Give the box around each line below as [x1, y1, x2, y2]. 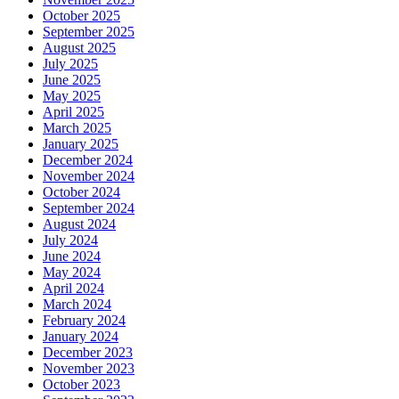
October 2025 [43, 7, 120, 23]
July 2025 [43, 55, 98, 71]
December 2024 [43, 151, 133, 167]
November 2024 [43, 167, 134, 183]
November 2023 [43, 360, 134, 376]
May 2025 [43, 87, 101, 103]
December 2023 [43, 344, 133, 360]
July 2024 [43, 232, 98, 248]
